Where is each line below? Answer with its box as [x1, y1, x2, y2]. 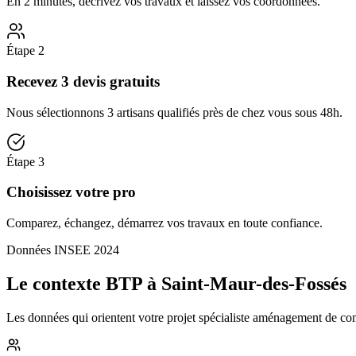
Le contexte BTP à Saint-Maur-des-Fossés [6, 273, 346, 295]
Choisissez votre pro [6, 184, 136, 201]
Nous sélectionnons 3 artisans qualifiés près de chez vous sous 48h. [6, 105, 342, 119]
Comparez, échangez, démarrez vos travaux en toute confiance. [6, 216, 323, 230]
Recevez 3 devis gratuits [6, 73, 160, 91]
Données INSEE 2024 [6, 243, 119, 257]
